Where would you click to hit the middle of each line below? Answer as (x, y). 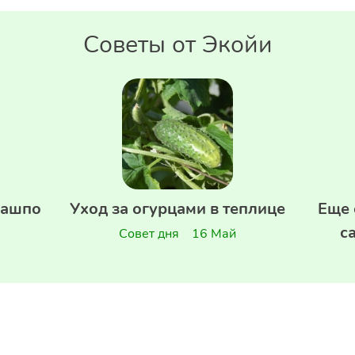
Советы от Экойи (177, 45)
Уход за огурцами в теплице (177, 209)
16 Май (214, 234)
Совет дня (149, 234)
